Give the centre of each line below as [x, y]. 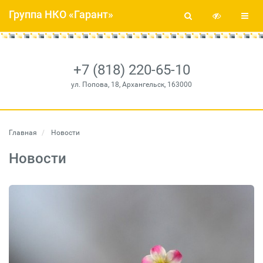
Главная [23, 133]
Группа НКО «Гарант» [61, 14]
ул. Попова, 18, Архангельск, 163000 [131, 85]
